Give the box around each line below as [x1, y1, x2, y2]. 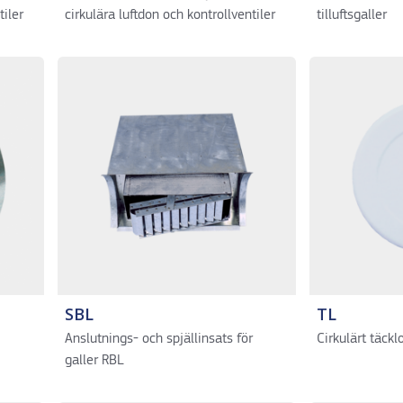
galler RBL [64, 354, 124, 368]
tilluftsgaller [316, 8, 387, 22]
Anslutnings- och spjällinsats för [64, 332, 253, 346]
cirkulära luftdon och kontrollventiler [64, 8, 275, 22]
